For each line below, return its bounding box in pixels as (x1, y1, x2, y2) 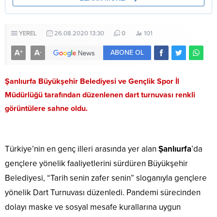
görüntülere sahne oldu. (5, 103, 88, 113)
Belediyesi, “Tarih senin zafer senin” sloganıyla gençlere (5, 172, 207, 183)
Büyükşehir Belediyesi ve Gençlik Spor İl (36, 76, 179, 86)
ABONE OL (110, 48, 144, 57)
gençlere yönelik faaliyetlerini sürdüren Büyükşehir (5, 158, 188, 169)
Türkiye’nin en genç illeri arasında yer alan (5, 143, 158, 154)
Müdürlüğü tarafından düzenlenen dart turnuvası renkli (5, 90, 195, 100)
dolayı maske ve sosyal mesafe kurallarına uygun (5, 201, 181, 212)
